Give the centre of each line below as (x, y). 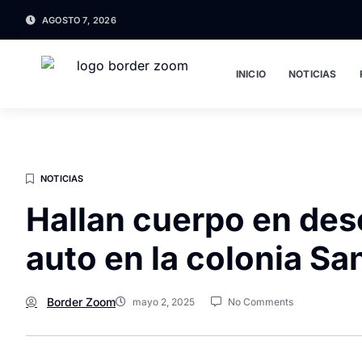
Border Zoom (81, 301)
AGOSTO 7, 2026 (79, 20)
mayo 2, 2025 (164, 302)
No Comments (261, 302)
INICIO (250, 74)
